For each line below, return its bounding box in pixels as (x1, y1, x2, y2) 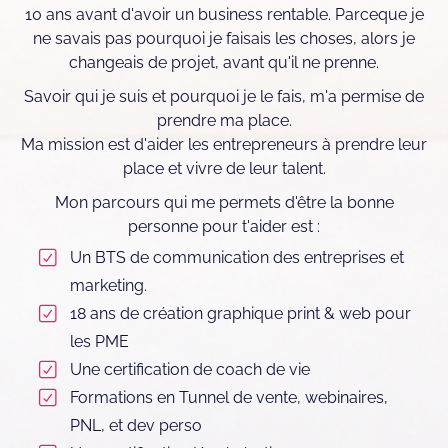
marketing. (70, 276, 147, 296)
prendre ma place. (156, 111, 292, 131)
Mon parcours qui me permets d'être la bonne (54, 193, 394, 213)
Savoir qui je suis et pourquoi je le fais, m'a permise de (24, 87, 424, 107)
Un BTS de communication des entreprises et (70, 248, 404, 268)
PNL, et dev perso (70, 416, 202, 436)
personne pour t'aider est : (128, 217, 320, 237)
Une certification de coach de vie (70, 360, 310, 380)
